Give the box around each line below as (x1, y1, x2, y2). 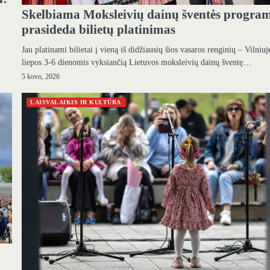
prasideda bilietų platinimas (22, 22, 176, 37)
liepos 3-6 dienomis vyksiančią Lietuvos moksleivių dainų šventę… (22, 57, 252, 67)
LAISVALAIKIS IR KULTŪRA (30, 98, 121, 105)
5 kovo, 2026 (22, 72, 60, 81)
